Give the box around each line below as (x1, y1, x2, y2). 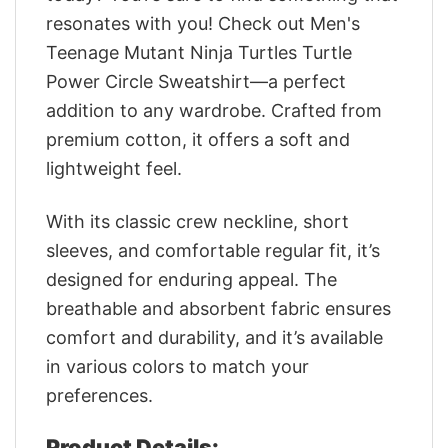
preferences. (46, 384, 153, 406)
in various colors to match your (46, 355, 309, 377)
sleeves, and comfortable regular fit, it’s (46, 239, 380, 261)
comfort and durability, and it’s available (46, 326, 383, 348)
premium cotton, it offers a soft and (46, 129, 350, 151)
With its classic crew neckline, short (46, 210, 349, 232)
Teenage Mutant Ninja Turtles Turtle (46, 42, 352, 64)
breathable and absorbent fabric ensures (46, 297, 391, 319)
